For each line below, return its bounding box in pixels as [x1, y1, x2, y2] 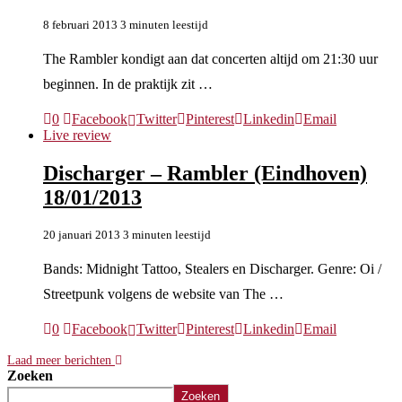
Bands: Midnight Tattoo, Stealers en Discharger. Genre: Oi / [43, 260, 381, 276]
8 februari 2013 [43, 18, 118, 32]
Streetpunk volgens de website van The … [43, 285, 284, 301]
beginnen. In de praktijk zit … [43, 76, 213, 92]
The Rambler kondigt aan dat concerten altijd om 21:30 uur [43, 51, 378, 67]
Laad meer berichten [7, 353, 111, 367]
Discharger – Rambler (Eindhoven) [43, 162, 367, 186]
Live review [43, 127, 111, 144]
